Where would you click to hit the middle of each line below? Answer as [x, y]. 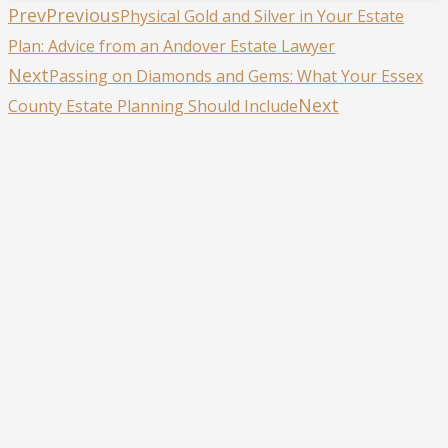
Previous [83, 14]
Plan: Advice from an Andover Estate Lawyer [171, 45]
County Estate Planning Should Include [153, 105]
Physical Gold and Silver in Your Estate [262, 15]
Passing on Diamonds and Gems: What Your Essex [236, 75]
